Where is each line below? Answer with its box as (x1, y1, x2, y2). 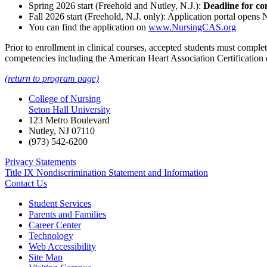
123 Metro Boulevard (29, 114, 110, 125)
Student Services (29, 198, 91, 209)
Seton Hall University (29, 104, 110, 114)
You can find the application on (29, 21, 148, 32)
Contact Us (5, 178, 47, 188)
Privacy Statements (5, 156, 76, 167)
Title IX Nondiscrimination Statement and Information (5, 167, 208, 178)
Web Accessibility (29, 241, 96, 252)
